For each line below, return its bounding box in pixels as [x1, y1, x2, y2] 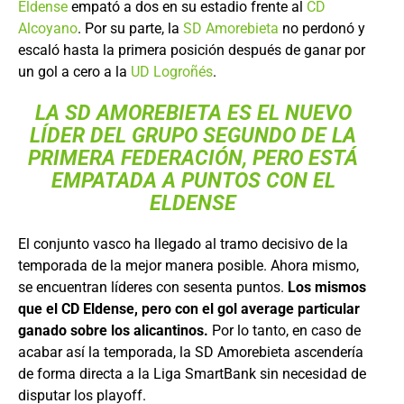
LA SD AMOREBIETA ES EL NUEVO [34, 101, 352, 125]
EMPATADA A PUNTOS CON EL [50, 169, 335, 193]
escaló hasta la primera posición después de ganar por [18, 41, 365, 59]
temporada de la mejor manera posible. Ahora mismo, [18, 257, 359, 274]
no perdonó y [279, 20, 365, 37]
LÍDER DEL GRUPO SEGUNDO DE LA [30, 124, 356, 148]
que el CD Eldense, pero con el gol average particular [18, 300, 360, 317]
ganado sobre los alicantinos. [18, 322, 208, 339]
